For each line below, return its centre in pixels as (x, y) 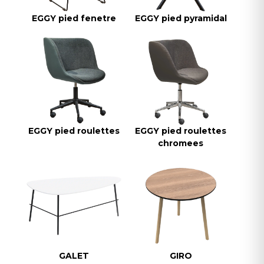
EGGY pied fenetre (74, 19)
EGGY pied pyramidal (181, 19)
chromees (181, 143)
